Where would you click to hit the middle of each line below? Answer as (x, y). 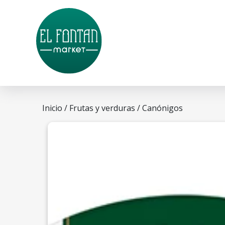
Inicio (52, 108)
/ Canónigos (159, 108)
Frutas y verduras (102, 108)
